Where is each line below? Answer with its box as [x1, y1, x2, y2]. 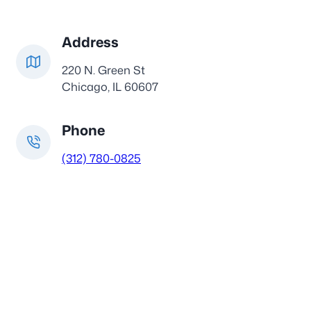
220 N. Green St [62, 62, 145, 78]
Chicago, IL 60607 [62, 78, 158, 95]
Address [62, 31, 119, 51]
